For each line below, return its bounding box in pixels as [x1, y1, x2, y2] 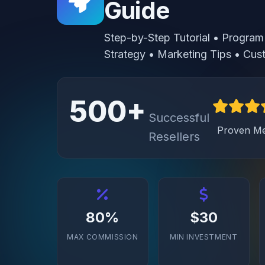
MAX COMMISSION [67, 232, 138, 241]
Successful [148, 111, 209, 125]
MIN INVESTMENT [169, 232, 238, 241]
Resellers [148, 130, 200, 144]
